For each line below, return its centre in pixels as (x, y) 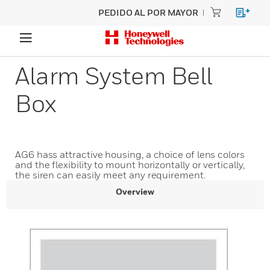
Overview (135, 191)
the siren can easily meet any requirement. (110, 175)
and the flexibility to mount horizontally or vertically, (130, 165)
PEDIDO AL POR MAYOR (148, 12)
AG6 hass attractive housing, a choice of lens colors (130, 154)
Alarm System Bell (114, 75)
